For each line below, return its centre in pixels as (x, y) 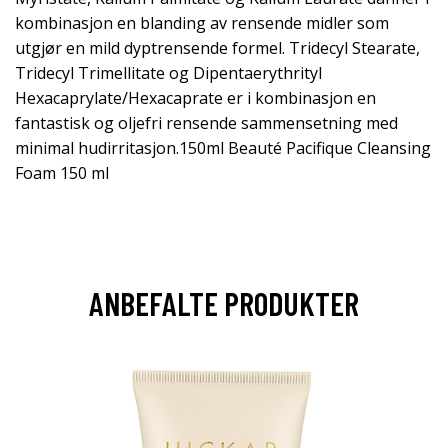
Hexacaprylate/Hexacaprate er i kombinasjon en (195, 98)
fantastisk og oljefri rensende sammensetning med (206, 123)
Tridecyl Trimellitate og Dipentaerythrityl (168, 73)
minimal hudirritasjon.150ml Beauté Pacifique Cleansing (223, 148)
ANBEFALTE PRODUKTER (224, 303)
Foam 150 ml (62, 173)
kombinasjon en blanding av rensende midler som (202, 23)
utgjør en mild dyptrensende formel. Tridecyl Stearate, (217, 48)
